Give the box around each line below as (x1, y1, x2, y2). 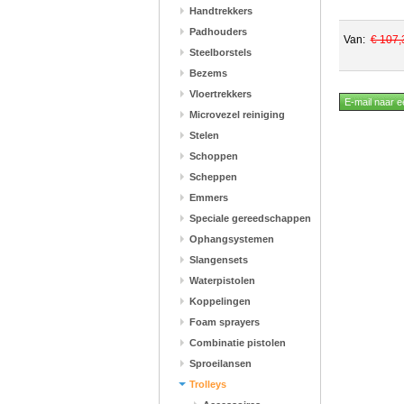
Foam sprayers (188, 317, 260, 327)
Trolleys (188, 379, 226, 390)
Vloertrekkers (188, 88, 252, 99)
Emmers (188, 192, 228, 203)
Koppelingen (188, 296, 251, 307)
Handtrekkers (188, 5, 252, 16)
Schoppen (188, 151, 238, 161)
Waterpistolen (188, 275, 255, 286)
